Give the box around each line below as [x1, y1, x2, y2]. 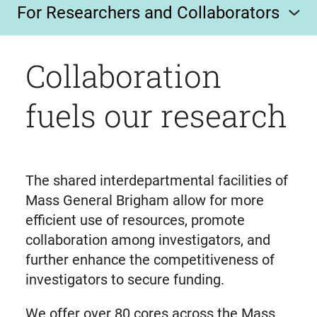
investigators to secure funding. [25, 270, 224, 288]
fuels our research [25, 95, 287, 137]
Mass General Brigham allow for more [25, 191, 264, 209]
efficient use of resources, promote [25, 211, 245, 229]
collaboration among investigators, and [25, 231, 270, 248]
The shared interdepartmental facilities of [25, 171, 288, 189]
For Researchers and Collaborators [17, 2, 279, 23]
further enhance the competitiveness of [25, 250, 275, 268]
